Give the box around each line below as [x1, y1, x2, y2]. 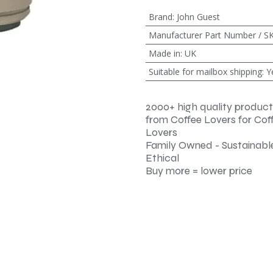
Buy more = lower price [146, 165, 252, 177]
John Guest [176, 11, 220, 23]
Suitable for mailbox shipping [148, 66, 262, 77]
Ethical [146, 152, 179, 165]
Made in [148, 48, 180, 59]
